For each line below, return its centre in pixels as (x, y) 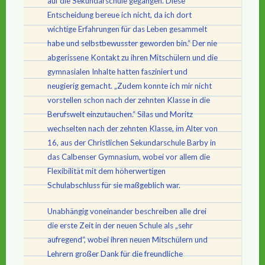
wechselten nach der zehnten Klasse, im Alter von (132, 128)
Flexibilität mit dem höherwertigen (106, 171)
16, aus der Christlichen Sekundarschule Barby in (132, 142)
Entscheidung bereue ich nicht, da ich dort (119, 14)
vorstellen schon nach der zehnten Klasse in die (129, 100)
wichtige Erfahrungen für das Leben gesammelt (127, 29)
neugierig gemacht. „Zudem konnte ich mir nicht (130, 85)
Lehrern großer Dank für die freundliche (115, 253)
